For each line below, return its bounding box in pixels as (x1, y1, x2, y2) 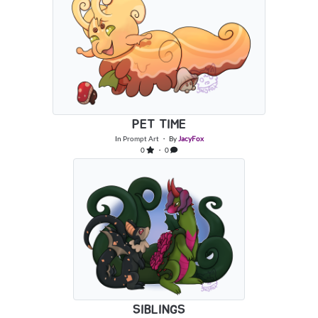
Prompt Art (122, 134, 159, 143)
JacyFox (177, 134, 204, 143)
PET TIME (132, 119, 186, 132)
